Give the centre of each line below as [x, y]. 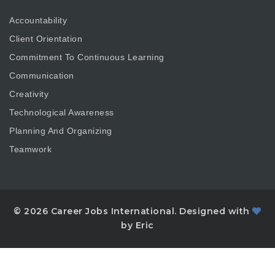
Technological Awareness [62, 112]
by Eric [137, 226]
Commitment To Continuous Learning [87, 57]
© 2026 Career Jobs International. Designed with [133, 211]
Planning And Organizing [61, 130]
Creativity [29, 94]
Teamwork [30, 149]
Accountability [38, 20]
